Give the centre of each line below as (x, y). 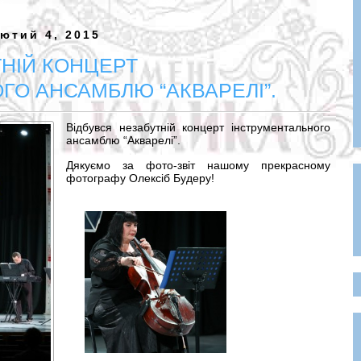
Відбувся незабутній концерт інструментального (198, 127)
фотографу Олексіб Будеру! (140, 178)
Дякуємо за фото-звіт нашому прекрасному (198, 165)
